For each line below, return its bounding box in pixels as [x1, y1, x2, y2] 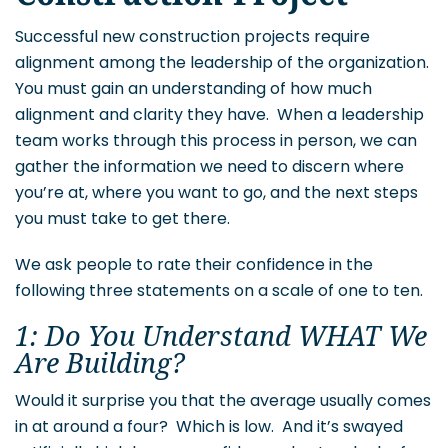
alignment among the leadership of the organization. [15, 51, 433, 75]
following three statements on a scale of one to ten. [15, 279, 423, 303]
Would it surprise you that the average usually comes [15, 389, 431, 413]
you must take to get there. [15, 207, 230, 231]
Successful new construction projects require [15, 25, 370, 49]
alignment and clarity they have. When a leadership [15, 103, 424, 127]
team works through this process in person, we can [15, 129, 417, 153]
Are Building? [15, 345, 185, 385]
